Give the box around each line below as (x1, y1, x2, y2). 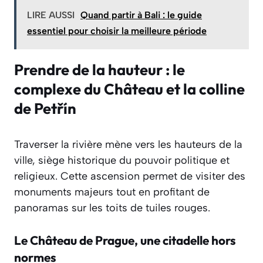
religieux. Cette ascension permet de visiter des (14, 170, 245, 183)
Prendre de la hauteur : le (14, 60, 185, 80)
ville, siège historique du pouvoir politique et (14, 154, 230, 167)
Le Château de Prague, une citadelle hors (14, 232, 236, 248)
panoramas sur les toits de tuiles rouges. (14, 201, 210, 215)
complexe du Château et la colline (14, 79, 245, 99)
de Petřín (14, 99, 76, 119)
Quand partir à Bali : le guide (80, 9, 202, 21)
